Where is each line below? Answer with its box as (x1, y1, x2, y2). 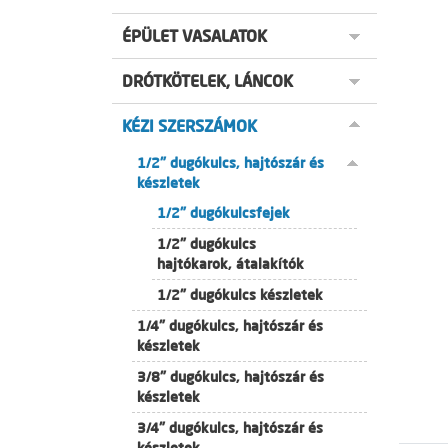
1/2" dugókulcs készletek (157, 286, 323, 304)
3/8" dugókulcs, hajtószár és (137, 368, 324, 386)
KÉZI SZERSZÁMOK (122, 116, 257, 136)
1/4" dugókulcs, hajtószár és (137, 317, 323, 335)
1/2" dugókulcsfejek (157, 204, 290, 222)
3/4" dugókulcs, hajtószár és (137, 419, 323, 437)
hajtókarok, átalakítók (157, 255, 304, 273)
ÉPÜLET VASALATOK (122, 26, 267, 46)
